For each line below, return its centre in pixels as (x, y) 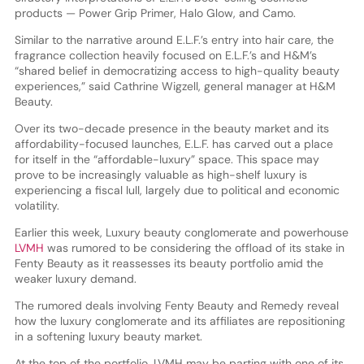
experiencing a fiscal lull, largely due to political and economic (177, 190)
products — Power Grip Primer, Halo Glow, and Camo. (155, 13)
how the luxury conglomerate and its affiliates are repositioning (180, 321)
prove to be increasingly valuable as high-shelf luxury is (160, 174)
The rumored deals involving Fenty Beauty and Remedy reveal (176, 305)
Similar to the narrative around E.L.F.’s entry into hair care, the (174, 39)
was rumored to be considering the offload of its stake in (195, 247)
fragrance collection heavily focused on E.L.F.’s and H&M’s (165, 55)
